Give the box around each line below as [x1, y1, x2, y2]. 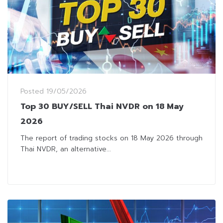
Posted [20, 86, 46, 97]
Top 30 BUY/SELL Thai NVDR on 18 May [20, 101, 184, 113]
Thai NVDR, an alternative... [20, 144, 111, 155]
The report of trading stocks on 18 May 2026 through [20, 133, 203, 144]
